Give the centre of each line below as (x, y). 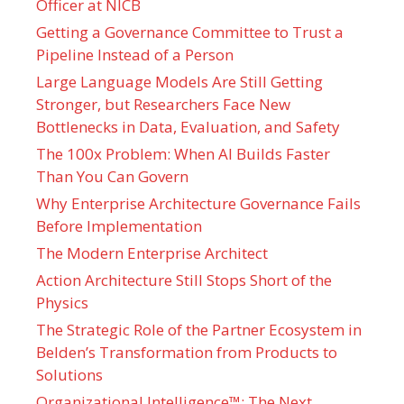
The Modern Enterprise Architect (152, 253)
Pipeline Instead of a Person (135, 55)
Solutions (69, 375)
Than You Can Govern (112, 176)
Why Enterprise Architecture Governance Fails (198, 203)
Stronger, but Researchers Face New (163, 104)
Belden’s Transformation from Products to (187, 352)
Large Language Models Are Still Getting (179, 82)
